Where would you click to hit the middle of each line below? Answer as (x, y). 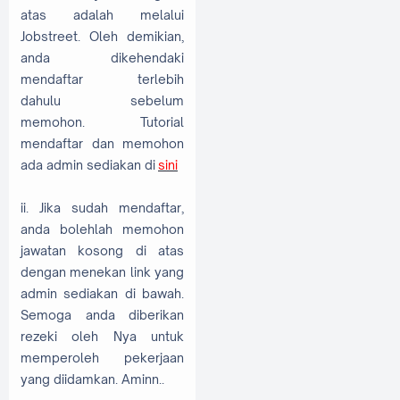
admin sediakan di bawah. (102, 293)
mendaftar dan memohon (102, 143)
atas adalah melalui (102, 14)
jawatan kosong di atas (102, 250)
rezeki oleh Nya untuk (102, 336)
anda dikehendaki (102, 57)
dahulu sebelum (102, 100)
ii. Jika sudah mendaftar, (102, 207)
